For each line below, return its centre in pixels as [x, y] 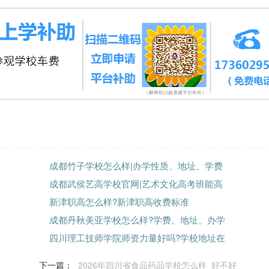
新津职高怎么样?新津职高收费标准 [119, 201]
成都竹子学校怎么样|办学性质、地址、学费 [136, 165]
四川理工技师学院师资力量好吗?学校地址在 [137, 237]
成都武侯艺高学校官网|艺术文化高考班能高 [136, 183]
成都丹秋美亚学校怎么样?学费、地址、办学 [137, 219]
